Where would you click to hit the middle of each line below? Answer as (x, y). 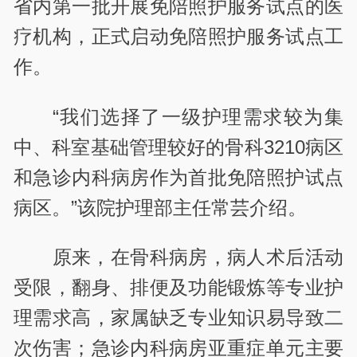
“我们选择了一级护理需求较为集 (198, 116)
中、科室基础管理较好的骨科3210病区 (178, 147)
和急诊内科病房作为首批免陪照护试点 (178, 177)
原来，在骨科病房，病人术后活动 (198, 257)
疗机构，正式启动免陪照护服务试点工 (178, 37)
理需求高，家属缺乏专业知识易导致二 (178, 317)
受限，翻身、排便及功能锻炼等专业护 (178, 287)
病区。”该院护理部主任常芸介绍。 (161, 207)
